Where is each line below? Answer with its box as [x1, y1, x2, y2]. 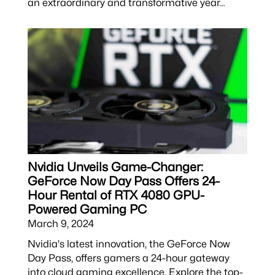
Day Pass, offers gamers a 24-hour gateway [27, 252, 230, 264]
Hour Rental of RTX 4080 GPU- [27, 188, 204, 203]
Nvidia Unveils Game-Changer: [27, 160, 203, 174]
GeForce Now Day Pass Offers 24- [27, 174, 220, 188]
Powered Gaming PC [27, 202, 147, 217]
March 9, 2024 [27, 217, 94, 230]
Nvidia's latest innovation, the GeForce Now [27, 238, 230, 250]
